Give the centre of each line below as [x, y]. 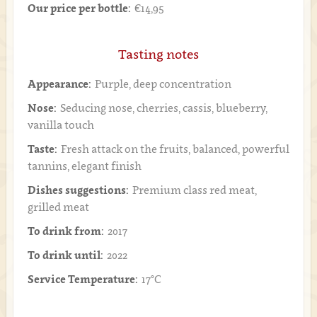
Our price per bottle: [79, 8]
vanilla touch [60, 125]
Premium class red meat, [194, 190]
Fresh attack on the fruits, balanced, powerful [175, 149]
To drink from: [65, 231]
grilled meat [58, 207]
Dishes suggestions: [78, 190]
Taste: [42, 149]
